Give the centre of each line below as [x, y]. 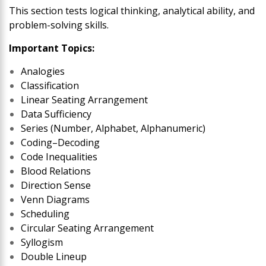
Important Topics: [52, 48]
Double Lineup [54, 256]
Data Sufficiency [56, 114]
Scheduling [45, 213]
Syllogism [42, 242]
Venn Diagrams [55, 199]
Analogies [43, 71]
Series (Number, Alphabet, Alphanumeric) [113, 128]
